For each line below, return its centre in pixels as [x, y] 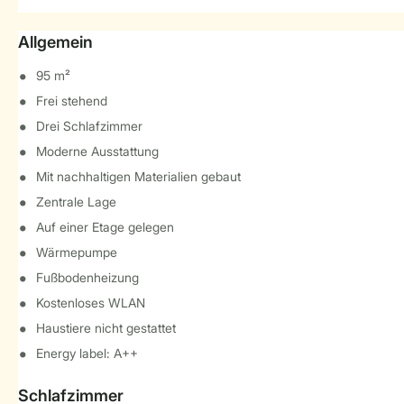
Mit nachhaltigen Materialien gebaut [138, 176]
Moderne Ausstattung [97, 151]
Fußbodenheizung [87, 277]
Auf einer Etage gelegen [105, 227]
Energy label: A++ [87, 353]
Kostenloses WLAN [91, 303]
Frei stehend [72, 101]
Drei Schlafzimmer [89, 126]
